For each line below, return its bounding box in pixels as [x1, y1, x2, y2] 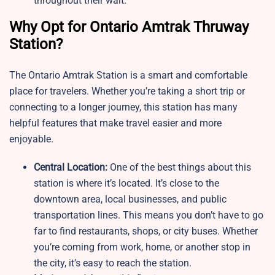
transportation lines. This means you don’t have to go [34, 209, 263, 222]
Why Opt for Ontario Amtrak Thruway [9, 18, 249, 36]
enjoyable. [9, 133, 53, 145]
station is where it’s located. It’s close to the [34, 177, 219, 190]
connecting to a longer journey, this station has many [9, 101, 238, 114]
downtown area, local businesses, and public [34, 193, 227, 206]
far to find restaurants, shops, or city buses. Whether [34, 225, 258, 238]
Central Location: [34, 161, 107, 174]
